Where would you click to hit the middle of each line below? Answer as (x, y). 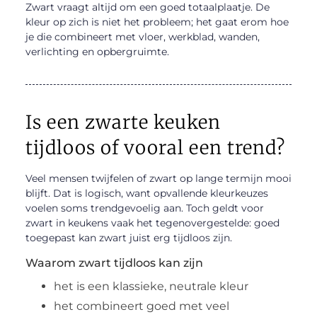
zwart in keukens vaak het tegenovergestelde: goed (152, 223)
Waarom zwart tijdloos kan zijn (114, 263)
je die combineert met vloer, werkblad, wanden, (142, 36)
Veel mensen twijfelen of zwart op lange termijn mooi (158, 178)
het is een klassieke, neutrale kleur (151, 286)
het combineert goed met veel (141, 306)
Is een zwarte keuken (123, 122)
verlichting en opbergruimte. (97, 51)
